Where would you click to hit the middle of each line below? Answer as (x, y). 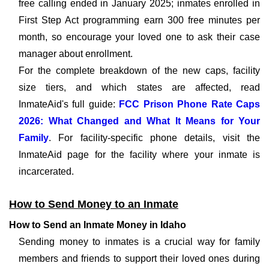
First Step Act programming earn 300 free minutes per (139, 20)
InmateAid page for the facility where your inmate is (139, 155)
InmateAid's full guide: (69, 104)
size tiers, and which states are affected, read (139, 87)
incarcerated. (46, 171)
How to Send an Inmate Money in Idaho (98, 225)
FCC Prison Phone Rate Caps (190, 104)
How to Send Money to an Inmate (94, 204)
